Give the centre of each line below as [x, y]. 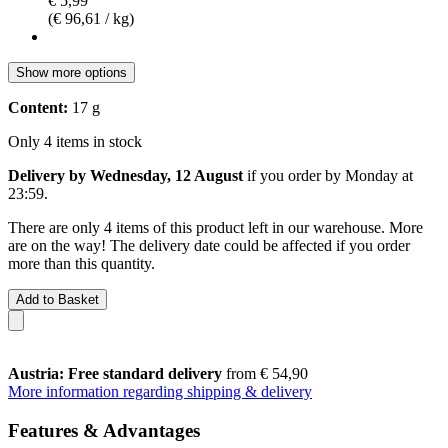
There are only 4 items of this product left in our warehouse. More [215, 227]
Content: [38, 107]
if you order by [294, 175]
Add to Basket [57, 299]
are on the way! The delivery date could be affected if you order [209, 245]
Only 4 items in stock [75, 141]
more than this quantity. [81, 263]
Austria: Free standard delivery [115, 373]
